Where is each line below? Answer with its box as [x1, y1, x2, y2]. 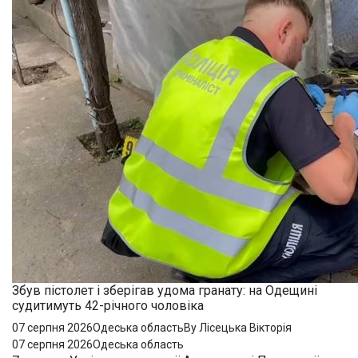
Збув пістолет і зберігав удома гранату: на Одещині [12, 282, 317, 298]
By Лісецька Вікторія [184, 320, 292, 334]
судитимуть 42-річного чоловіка [12, 297, 204, 313]
